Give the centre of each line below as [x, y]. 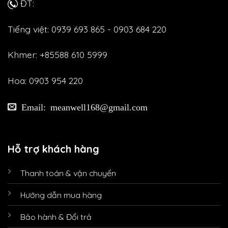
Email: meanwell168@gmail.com [82, 107]
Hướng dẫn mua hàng [61, 195]
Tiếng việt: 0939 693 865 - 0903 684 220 [87, 29]
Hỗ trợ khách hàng [53, 149]
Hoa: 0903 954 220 [45, 81]
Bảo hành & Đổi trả [56, 217]
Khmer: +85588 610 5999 [59, 55]
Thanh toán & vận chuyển [68, 173]
